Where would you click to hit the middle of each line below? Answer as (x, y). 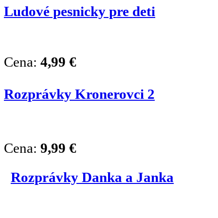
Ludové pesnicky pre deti (80, 11)
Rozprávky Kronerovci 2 (79, 94)
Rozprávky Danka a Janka (92, 177)
